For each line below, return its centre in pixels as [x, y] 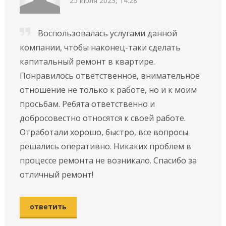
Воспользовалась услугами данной [107, 33]
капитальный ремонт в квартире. [87, 61]
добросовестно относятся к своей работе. [102, 118]
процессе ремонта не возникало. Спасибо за [108, 160]
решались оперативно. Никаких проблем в [105, 146]
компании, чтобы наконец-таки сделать [100, 47]
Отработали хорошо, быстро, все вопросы [104, 132]
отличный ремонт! [56, 174]
